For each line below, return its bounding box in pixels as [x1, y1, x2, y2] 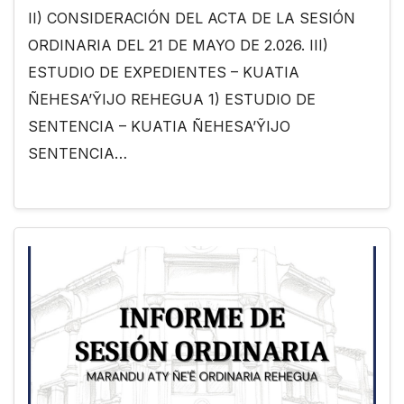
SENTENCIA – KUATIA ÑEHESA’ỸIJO [28, 117, 290, 136]
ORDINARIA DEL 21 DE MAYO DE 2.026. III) [28, 36, 328, 55]
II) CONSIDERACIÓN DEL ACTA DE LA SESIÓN [28, 9, 355, 28]
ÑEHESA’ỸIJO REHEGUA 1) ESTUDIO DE [28, 90, 316, 109]
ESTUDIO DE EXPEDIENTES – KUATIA [28, 63, 299, 82]
